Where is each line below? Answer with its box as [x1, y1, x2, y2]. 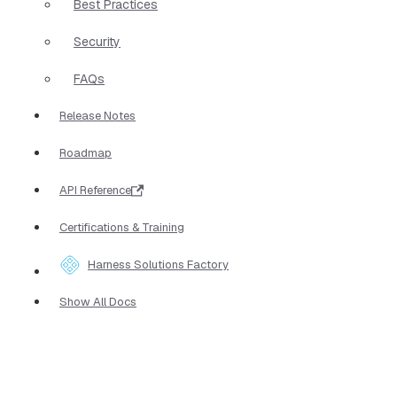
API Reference [59, 182, 131, 198]
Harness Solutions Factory [88, 256, 229, 272]
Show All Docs [59, 293, 136, 309]
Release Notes [59, 107, 136, 123]
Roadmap [59, 144, 112, 160]
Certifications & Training [59, 219, 184, 235]
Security [74, 33, 121, 50]
